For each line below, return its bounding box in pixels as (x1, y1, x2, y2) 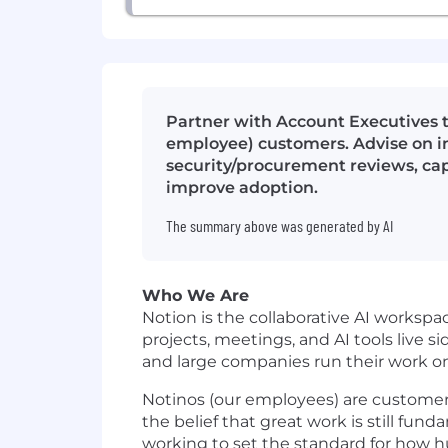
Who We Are (142, 286, 249, 306)
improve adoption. (166, 178, 318, 198)
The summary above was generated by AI (166, 216, 393, 236)
